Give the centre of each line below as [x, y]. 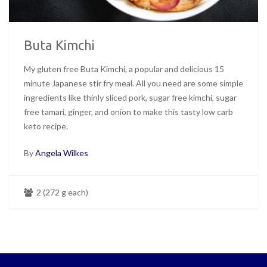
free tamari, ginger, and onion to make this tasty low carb [128, 112]
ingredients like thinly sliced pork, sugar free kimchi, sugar [130, 98]
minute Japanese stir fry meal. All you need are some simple [133, 83]
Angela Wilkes [62, 153]
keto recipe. [46, 126]
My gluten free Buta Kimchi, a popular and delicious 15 [124, 69]
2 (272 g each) [61, 193]
